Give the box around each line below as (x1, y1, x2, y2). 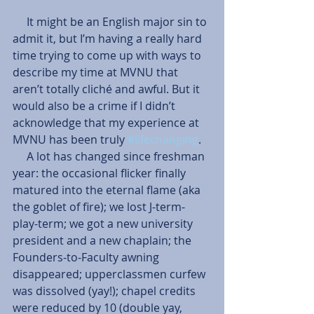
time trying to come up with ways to (13, 48, 204, 64)
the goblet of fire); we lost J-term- (13, 199, 188, 215)
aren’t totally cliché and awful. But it (13, 81, 203, 97)
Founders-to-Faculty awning (13, 250, 162, 266)
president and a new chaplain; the (13, 233, 194, 249)
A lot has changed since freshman (13, 149, 27, 165)
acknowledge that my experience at (13, 115, 202, 131)
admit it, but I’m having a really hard (13, 31, 205, 47)
